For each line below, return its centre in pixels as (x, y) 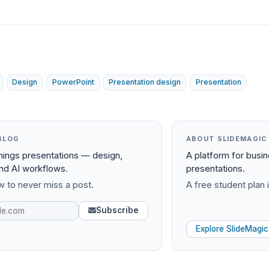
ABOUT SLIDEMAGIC (227, 139)
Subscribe (117, 210)
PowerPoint (73, 82)
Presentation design (145, 82)
